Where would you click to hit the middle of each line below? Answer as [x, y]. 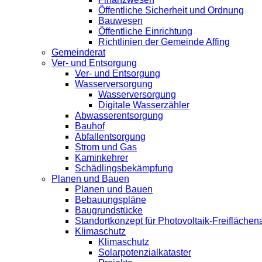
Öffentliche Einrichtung [145, 32]
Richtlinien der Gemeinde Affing [164, 42]
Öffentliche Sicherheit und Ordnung [171, 11]
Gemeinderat [78, 53]
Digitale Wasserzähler [144, 105]
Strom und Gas [106, 147]
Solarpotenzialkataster [145, 253]
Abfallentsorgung [110, 137]
